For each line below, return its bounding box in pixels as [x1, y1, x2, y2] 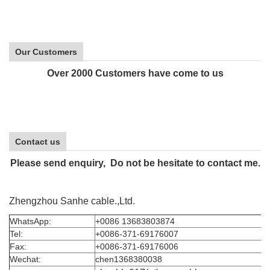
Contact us [15, 137, 60, 146]
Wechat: [10, 254, 41, 264]
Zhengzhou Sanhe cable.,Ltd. [9, 196, 135, 206]
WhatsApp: [10, 216, 51, 226]
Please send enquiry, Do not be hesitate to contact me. [10, 158, 260, 168]
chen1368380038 [95, 254, 162, 264]
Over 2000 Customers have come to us [46, 68, 224, 78]
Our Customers [15, 47, 77, 57]
